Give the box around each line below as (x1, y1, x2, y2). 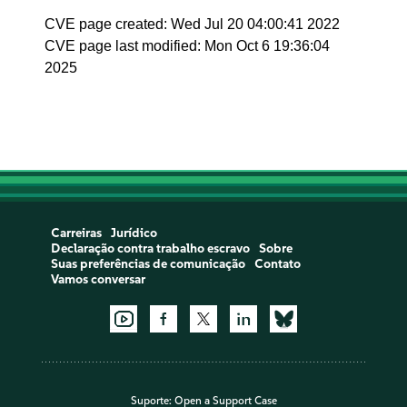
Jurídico (110, 225, 157, 241)
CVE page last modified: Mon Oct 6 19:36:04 (45, 38, 331, 54)
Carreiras (50, 225, 102, 241)
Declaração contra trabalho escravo (50, 241, 250, 256)
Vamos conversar (50, 272, 145, 287)
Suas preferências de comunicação (50, 256, 245, 272)
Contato (253, 256, 301, 272)
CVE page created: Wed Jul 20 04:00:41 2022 (45, 16, 341, 32)
